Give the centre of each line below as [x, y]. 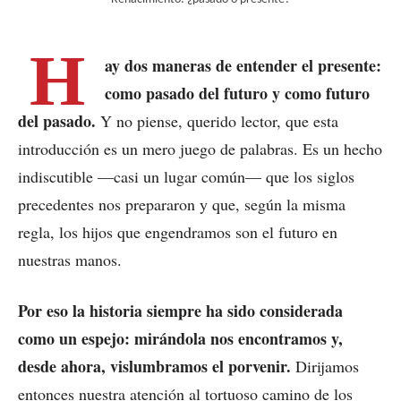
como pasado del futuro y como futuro [237, 93]
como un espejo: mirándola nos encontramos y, [180, 338]
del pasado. [57, 120]
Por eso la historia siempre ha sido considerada [180, 310]
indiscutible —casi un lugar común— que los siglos [186, 176]
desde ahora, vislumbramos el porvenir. [154, 366]
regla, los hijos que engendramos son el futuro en [178, 231]
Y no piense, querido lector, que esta [217, 120]
